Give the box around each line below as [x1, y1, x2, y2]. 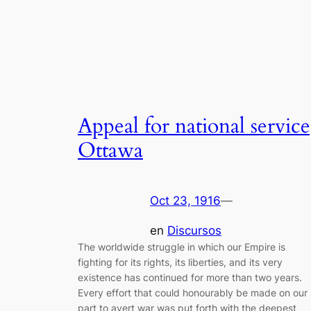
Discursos [167, 223, 221, 237]
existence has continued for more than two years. [78, 271, 302, 283]
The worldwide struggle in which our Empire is [78, 240, 285, 253]
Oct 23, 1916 [150, 194, 221, 208]
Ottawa [78, 136, 143, 165]
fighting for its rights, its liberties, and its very [78, 255, 283, 268]
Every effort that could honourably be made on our [78, 286, 308, 299]
